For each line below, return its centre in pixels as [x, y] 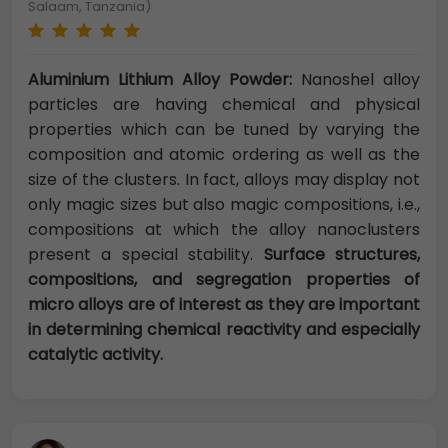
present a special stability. [146, 255]
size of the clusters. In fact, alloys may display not [224, 180]
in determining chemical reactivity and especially [224, 330]
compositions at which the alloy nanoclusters [224, 230]
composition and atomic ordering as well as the [224, 155]
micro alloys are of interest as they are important [224, 305]
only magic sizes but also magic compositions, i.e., [224, 205]
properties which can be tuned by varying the [224, 130]
